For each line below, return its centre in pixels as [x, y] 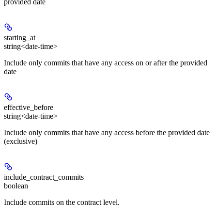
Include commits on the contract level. [62, 202]
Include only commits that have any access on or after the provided [106, 62]
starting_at [20, 37]
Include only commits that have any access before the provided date [107, 132]
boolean [16, 186]
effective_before [29, 107]
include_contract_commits [44, 177]
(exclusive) [21, 141]
